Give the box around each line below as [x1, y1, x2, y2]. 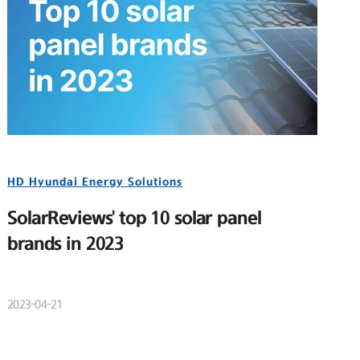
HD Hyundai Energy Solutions [7, 177, 183, 189]
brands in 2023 [7, 235, 124, 255]
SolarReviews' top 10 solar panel [7, 210, 261, 229]
